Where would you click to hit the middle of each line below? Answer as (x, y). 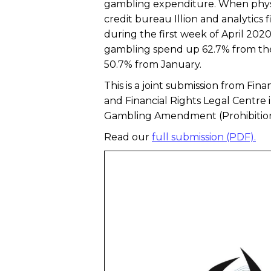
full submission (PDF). (204, 137)
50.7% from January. (153, 64)
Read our (128, 137)
